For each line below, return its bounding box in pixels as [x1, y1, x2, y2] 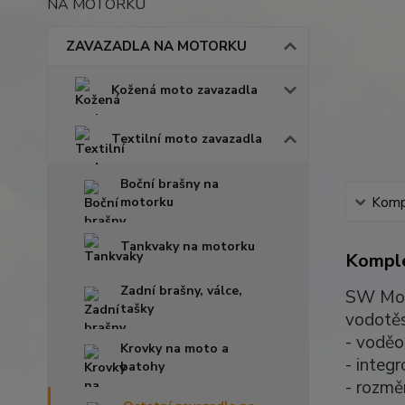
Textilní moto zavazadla [111, 130, 262, 147]
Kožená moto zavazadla [111, 81, 258, 99]
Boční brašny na [120, 175, 219, 193]
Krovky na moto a [120, 340, 229, 357]
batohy [120, 358, 165, 375]
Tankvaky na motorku [120, 238, 255, 255]
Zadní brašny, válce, [120, 282, 242, 299]
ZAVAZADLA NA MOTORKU [66, 37, 247, 55]
